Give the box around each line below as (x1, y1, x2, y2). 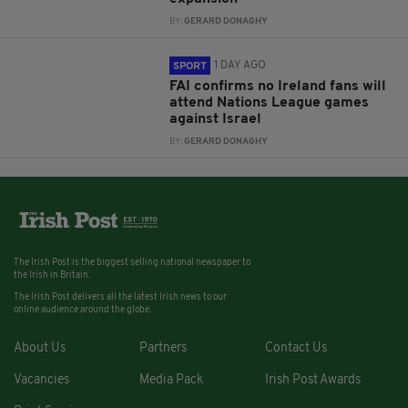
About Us (14, 342, 66, 356)
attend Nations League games (169, 96, 370, 110)
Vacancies (14, 373, 69, 388)
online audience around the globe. (14, 305, 151, 316)
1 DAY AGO (214, 60, 267, 71)
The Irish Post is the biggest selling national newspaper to (14, 258, 250, 269)
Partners (138, 342, 187, 356)
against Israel (169, 112, 262, 127)
